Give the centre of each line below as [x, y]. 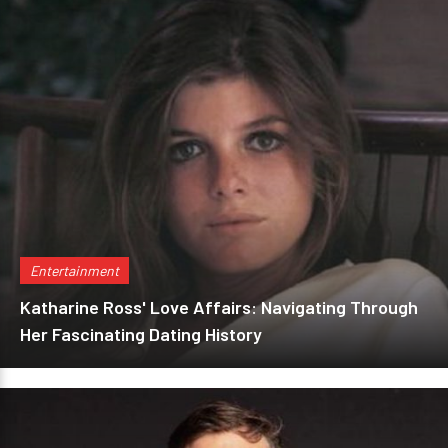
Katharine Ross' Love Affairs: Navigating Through [219, 307]
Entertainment [74, 270]
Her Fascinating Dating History [141, 334]
